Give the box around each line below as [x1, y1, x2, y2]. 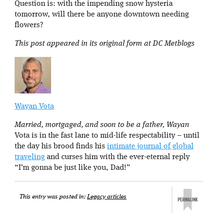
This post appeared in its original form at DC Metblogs [15, 40, 195, 48]
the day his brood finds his [15, 143, 107, 150]
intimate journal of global [107, 143, 194, 150]
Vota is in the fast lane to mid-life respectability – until [15, 132, 200, 140]
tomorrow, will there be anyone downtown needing [15, 11, 189, 18]
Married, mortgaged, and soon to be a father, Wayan [15, 121, 189, 129]
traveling [15, 153, 45, 161]
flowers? [15, 21, 43, 29]
